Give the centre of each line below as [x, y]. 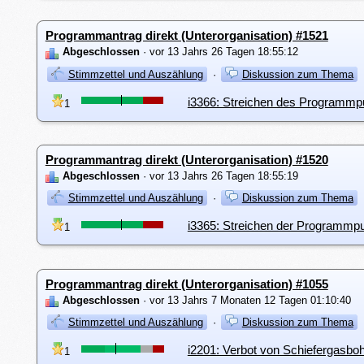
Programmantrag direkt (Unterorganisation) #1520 [186, 159]
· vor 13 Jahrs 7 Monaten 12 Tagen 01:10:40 [245, 300]
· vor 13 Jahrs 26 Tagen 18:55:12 [219, 52]
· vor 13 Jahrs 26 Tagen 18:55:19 [219, 175]
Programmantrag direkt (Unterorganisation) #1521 [186, 36]
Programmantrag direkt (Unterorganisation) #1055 [186, 284]
